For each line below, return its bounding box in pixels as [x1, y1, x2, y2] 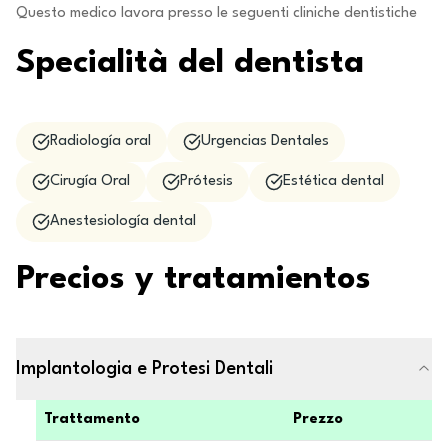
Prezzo [293, 412, 343, 427]
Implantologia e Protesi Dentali [16, 360, 273, 378]
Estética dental [283, 174, 384, 189]
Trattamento [44, 412, 140, 427]
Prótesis [180, 174, 233, 189]
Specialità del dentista [16, 47, 364, 80]
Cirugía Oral [50, 174, 130, 189]
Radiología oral [50, 134, 151, 149]
